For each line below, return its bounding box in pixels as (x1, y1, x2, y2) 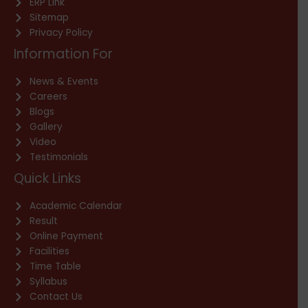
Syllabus (29, 275, 67, 289)
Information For (14, 45, 113, 64)
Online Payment (29, 230, 103, 243)
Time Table (29, 260, 81, 274)
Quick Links (14, 169, 81, 188)
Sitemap (29, 11, 69, 25)
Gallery (29, 120, 63, 134)
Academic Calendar (29, 199, 122, 213)
